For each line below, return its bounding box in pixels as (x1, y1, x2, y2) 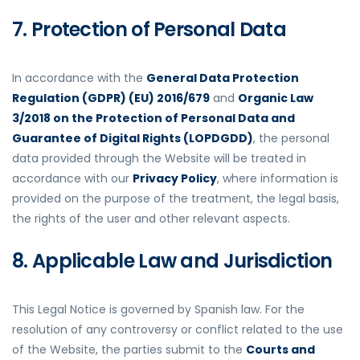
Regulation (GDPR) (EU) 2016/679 (12, 90, 210, 107)
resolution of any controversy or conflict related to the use (12, 321, 343, 338)
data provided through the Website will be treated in (12, 150, 306, 167)
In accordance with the (12, 70, 146, 87)
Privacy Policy (133, 170, 217, 187)
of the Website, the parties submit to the (12, 342, 246, 358)
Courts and (246, 342, 315, 358)
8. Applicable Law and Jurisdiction (12, 247, 333, 275)
